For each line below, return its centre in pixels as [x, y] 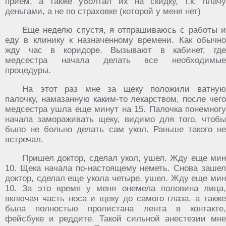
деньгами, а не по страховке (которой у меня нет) [103, 11]
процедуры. [28, 70]
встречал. [24, 139]
